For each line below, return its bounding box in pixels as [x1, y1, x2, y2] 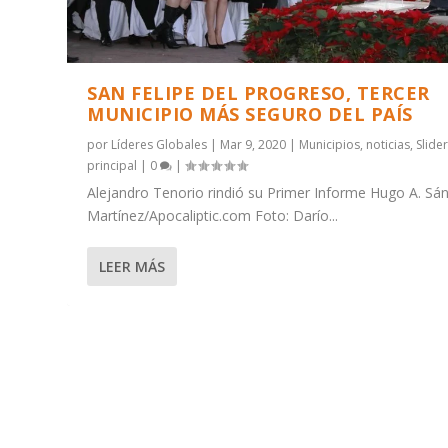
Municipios [299, 135, 361, 153]
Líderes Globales [111, 135, 208, 153]
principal [87, 156, 138, 174]
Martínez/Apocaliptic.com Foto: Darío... [87, 205, 339, 225]
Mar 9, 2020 [220, 135, 287, 153]
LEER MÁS [99, 256, 166, 276]
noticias [366, 135, 411, 153]
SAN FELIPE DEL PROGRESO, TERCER [87, 80, 430, 105]
